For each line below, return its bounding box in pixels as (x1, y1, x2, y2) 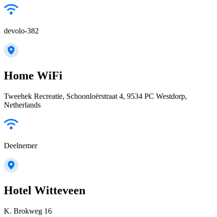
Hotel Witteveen (4, 184, 85, 197)
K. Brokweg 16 (4, 207, 52, 216)
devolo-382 (4, 27, 39, 35)
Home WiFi (4, 69, 62, 82)
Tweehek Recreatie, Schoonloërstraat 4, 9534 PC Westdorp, (4, 92, 187, 101)
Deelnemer (4, 141, 37, 150)
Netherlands (4, 101, 41, 109)
